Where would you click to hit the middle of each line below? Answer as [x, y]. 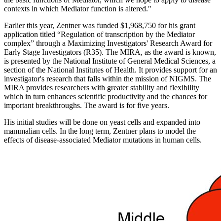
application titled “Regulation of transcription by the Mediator [99, 35]
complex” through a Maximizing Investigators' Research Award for [108, 43]
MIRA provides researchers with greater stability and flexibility [102, 88]
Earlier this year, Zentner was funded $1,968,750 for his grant [100, 26]
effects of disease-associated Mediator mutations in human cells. [103, 140]
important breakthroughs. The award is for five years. [87, 106]
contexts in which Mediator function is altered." [78, 9]
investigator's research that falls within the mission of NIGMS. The [108, 79]
